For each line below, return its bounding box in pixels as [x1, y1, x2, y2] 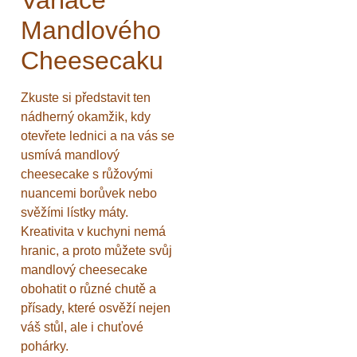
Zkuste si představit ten [21, 90, 151, 104]
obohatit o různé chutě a [21, 281, 156, 296]
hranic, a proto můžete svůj [21, 243, 172, 257]
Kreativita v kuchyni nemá [21, 224, 166, 238]
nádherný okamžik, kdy [21, 109, 151, 124]
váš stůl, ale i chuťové [21, 320, 143, 334]
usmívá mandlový [21, 147, 120, 162]
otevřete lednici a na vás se [21, 128, 175, 143]
